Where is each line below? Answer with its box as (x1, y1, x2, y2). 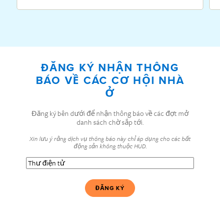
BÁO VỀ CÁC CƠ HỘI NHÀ (35, 72, 185, 88)
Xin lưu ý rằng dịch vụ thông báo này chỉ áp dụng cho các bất (29, 134, 191, 143)
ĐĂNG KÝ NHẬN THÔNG (41, 59, 179, 76)
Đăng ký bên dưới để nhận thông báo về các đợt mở (31, 108, 189, 119)
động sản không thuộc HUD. (73, 141, 147, 151)
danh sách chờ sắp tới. (76, 117, 144, 128)
